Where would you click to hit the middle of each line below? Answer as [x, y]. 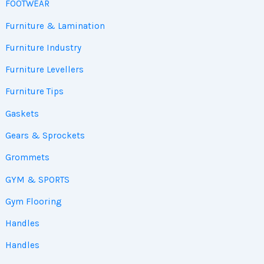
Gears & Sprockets [45, 136]
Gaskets [22, 113]
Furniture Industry [43, 47]
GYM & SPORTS [37, 179]
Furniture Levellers [44, 70]
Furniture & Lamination [55, 26]
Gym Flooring [33, 201]
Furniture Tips [34, 92]
